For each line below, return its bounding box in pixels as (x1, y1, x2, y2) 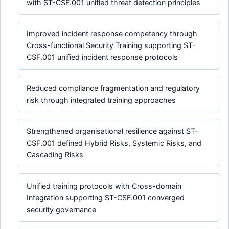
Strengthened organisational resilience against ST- (27, 127, 199, 136)
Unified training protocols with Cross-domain (27, 181, 182, 191)
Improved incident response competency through (27, 29, 198, 38)
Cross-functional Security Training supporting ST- (27, 41, 196, 50)
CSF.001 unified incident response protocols (27, 53, 178, 62)
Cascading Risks (27, 150, 84, 159)
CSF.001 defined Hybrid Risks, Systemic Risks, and (27, 139, 202, 148)
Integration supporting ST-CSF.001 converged (27, 193, 185, 202)
